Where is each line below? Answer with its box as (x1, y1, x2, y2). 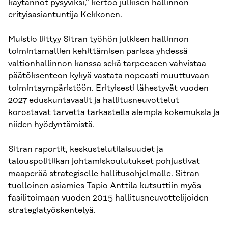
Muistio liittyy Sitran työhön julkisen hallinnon (8, 35, 189, 44)
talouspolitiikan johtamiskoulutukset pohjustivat (8, 157, 200, 166)
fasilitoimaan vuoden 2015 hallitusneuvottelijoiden (8, 193, 209, 203)
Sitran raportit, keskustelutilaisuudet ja (8, 145, 163, 154)
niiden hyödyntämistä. (8, 120, 95, 130)
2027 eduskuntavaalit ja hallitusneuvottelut (8, 96, 179, 105)
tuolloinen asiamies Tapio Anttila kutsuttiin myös (8, 181, 201, 191)
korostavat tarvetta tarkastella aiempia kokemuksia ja (8, 108, 220, 118)
